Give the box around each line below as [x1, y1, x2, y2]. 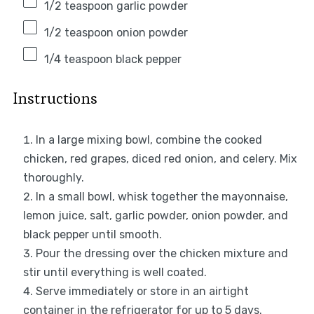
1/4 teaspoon [43, 53, 113, 67]
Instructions [12, 88, 97, 109]
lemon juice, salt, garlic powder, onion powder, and [22, 209, 288, 223]
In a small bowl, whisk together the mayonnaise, [35, 190, 288, 204]
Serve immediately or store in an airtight [35, 285, 249, 299]
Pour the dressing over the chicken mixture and [35, 247, 288, 261]
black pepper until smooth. [22, 228, 162, 242]
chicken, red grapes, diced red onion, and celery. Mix [22, 152, 297, 166]
